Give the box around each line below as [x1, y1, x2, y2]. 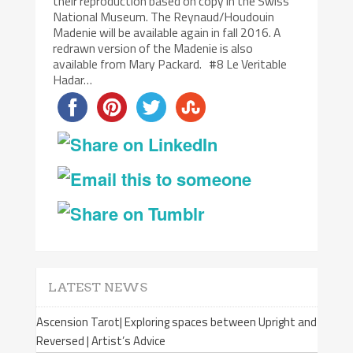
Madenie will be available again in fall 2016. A [53, 22, 281, 42]
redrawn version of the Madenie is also [53, 38, 254, 58]
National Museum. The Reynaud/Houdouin [53, 6, 275, 26]
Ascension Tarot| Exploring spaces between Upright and [35, 312, 317, 331]
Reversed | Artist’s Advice [35, 331, 165, 350]
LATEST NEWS [47, 279, 147, 295]
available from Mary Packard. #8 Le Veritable [53, 54, 288, 73]
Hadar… [53, 69, 93, 89]
